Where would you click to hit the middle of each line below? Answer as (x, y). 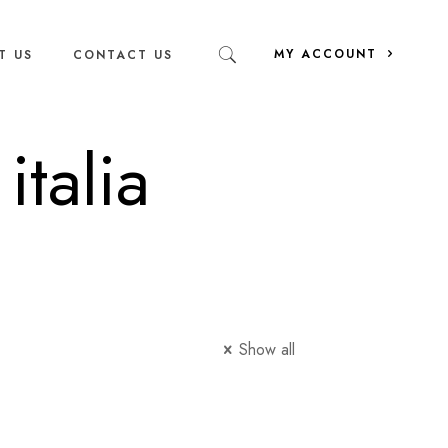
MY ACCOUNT (328, 54)
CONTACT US (122, 55)
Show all (267, 349)
